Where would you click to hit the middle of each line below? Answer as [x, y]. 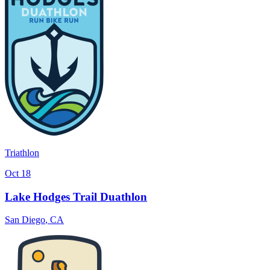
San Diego [25, 220]
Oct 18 [18, 173]
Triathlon [22, 152]
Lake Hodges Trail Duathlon [76, 196]
